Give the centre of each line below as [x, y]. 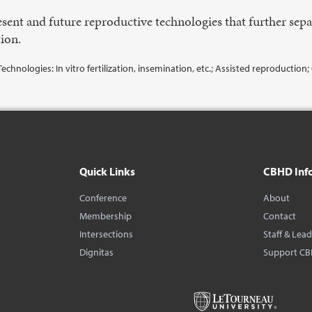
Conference [103, 198]
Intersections [106, 234]
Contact [280, 216]
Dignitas [96, 252]
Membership [105, 216]
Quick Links [107, 171]
